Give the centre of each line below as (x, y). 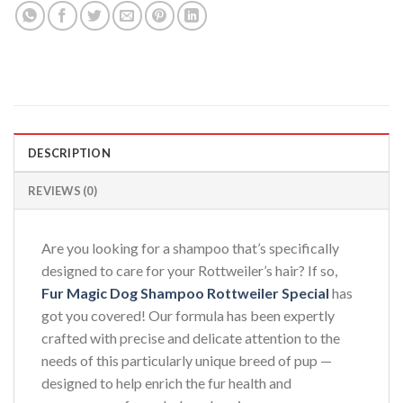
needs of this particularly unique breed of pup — (187, 360)
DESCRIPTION (69, 152)
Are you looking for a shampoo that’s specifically (190, 247)
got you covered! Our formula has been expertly (188, 315)
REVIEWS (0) (63, 190)
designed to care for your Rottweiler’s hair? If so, (189, 270)
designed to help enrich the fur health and (166, 382)
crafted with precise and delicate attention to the (191, 337)
